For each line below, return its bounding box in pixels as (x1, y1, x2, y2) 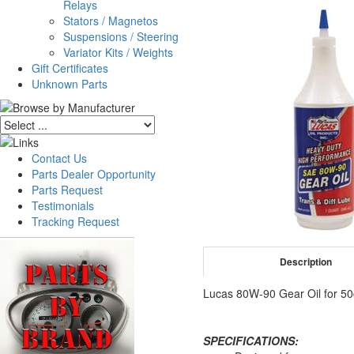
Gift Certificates (32, 60, 108, 76)
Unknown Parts (32, 76, 107, 92)
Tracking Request (32, 213, 119, 229)
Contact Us (32, 150, 87, 166)
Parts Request (32, 182, 103, 198)
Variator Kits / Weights (63, 44, 173, 60)
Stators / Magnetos (63, 13, 158, 28)
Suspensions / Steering (63, 28, 179, 44)
